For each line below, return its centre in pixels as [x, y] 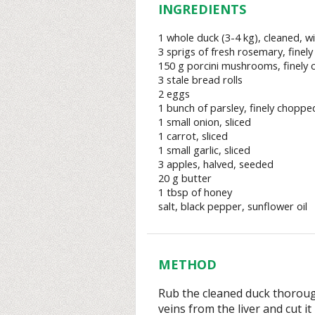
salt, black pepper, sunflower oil [233, 206]
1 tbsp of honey [195, 192]
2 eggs [174, 93]
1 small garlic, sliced [204, 149]
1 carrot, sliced [193, 135]
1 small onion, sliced [205, 121]
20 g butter [185, 178]
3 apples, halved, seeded [216, 163]
